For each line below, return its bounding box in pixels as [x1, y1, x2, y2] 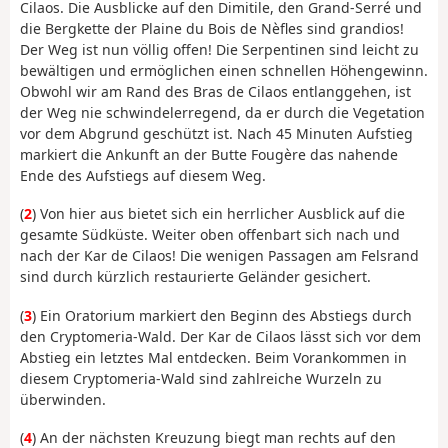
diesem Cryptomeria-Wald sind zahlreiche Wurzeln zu [20, 368, 382, 388]
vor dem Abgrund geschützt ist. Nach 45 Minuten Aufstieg [20, 123, 413, 143]
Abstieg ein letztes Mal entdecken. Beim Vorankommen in [20, 347, 407, 367]
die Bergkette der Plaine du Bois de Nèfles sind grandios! [20, 18, 404, 38]
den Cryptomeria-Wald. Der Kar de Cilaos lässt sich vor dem [20, 326, 421, 346]
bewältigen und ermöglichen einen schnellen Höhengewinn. [20, 60, 428, 80]
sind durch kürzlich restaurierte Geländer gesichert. [20, 267, 371, 287]
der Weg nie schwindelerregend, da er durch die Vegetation [20, 102, 425, 122]
